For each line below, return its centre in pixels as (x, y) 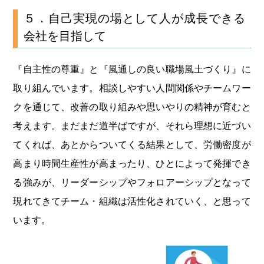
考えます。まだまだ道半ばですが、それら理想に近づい (132, 126)
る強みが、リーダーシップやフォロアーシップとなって (132, 182)
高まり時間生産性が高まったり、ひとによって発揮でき (132, 163)
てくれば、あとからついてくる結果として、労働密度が (132, 144)
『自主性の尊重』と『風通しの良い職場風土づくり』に (132, 69)
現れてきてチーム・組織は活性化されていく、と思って (132, 201)
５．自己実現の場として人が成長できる (134, 18)
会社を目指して (65, 36)
